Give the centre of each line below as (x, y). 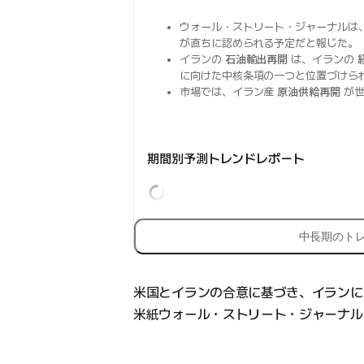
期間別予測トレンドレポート (226, 159)
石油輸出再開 (256, 59)
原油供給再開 (309, 92)
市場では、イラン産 (229, 92)
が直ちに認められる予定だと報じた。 (269, 43)
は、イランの (323, 59)
